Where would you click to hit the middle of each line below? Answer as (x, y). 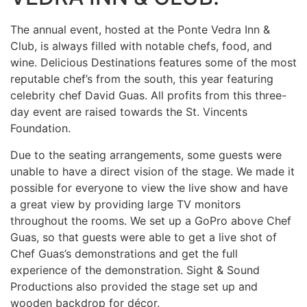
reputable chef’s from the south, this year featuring (142, 79)
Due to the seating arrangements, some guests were (146, 155)
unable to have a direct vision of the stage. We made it (152, 171)
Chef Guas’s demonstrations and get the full (124, 253)
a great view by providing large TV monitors (125, 204)
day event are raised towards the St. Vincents (129, 112)
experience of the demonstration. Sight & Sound (135, 270)
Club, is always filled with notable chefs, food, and (141, 46)
